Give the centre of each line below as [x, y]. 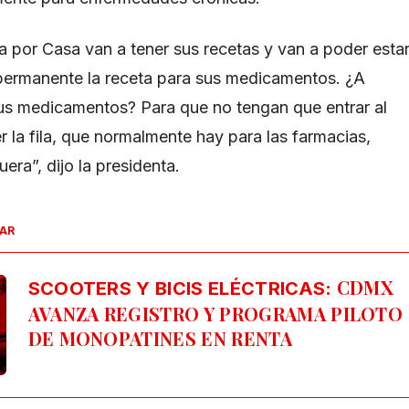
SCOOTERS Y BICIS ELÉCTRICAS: [180, 288]
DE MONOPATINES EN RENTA [160, 338]
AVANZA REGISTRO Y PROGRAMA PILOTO [215, 313]
